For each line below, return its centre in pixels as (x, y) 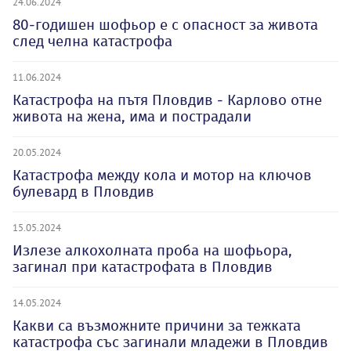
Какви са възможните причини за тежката (157, 326)
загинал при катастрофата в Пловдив (143, 267)
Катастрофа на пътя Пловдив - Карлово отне (167, 100)
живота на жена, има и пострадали (132, 116)
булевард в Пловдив (83, 192)
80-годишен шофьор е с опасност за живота (165, 25)
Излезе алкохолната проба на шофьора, (152, 250)
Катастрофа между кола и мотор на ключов (162, 175)
